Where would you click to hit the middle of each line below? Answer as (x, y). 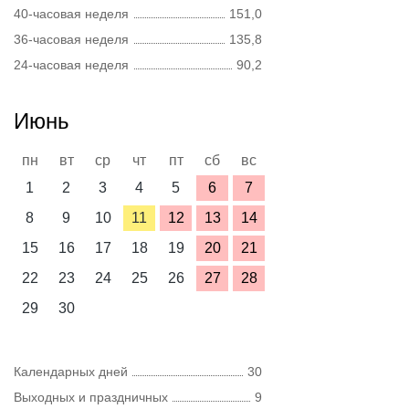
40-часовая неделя (71, 14)
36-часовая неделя (71, 39)
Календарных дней (71, 372)
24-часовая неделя (71, 65)
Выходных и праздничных (91, 397)
